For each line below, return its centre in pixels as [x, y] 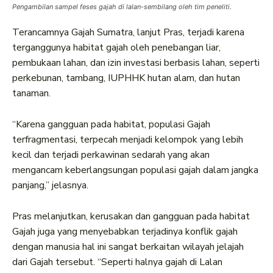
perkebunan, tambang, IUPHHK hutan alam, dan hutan [126, 78]
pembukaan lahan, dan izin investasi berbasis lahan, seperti [136, 63]
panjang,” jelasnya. [50, 186]
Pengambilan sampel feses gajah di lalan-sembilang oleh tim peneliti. [122, 7]
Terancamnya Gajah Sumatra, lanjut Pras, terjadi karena [128, 33]
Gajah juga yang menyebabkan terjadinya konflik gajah [125, 232]
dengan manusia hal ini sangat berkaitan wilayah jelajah [128, 247]
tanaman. [31, 94]
